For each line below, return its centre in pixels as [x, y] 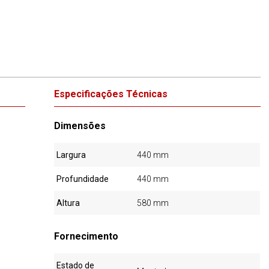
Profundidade [83, 179]
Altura [68, 203]
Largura [71, 155]
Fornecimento [86, 236]
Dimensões [80, 126]
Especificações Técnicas [111, 94]
